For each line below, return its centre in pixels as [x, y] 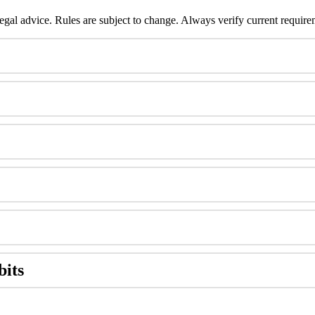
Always [198, 20]
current [262, 20]
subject [115, 20]
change [160, 20]
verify [231, 20]
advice [35, 20]
